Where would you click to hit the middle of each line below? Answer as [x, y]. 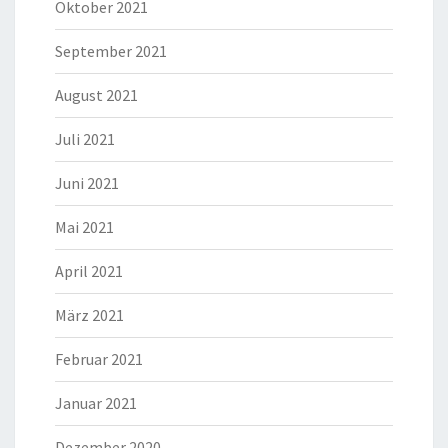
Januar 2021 [96, 403]
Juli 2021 [85, 139]
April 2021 [89, 271]
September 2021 [111, 51]
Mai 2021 [84, 227]
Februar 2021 [99, 359]
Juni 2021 [87, 183]
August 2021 [96, 95]
